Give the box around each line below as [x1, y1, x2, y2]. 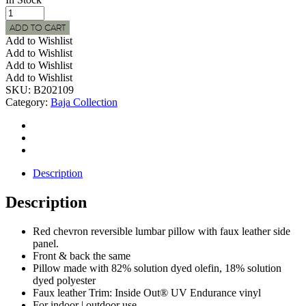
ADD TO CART [10, 20, 66, 34]
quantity [5, 152, 40, 165]
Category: [5, 96, 48, 108]
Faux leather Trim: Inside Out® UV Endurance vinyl [33, 286, 261, 298]
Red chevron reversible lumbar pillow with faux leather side [33, 225, 290, 237]
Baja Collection [51, 96, 117, 108]
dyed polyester [33, 274, 96, 286]
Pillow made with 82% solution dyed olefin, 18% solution [33, 262, 281, 274]
